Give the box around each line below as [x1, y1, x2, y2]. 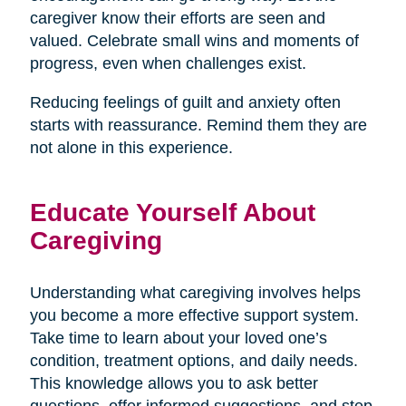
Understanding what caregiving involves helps [29, 283, 361, 302]
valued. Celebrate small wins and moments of [29, 31, 359, 50]
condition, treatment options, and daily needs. [29, 351, 358, 370]
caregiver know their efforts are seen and [29, 8, 325, 27]
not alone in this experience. [29, 138, 233, 157]
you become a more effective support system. [29, 305, 359, 324]
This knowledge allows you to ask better [29, 373, 318, 392]
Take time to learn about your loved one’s [29, 328, 327, 347]
